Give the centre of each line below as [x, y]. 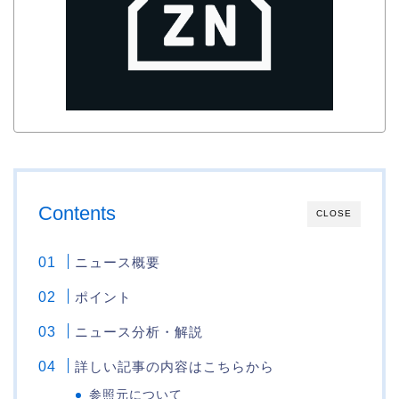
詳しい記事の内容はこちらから [175, 367]
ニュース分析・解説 [139, 332]
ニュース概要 [118, 263]
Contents [77, 214]
